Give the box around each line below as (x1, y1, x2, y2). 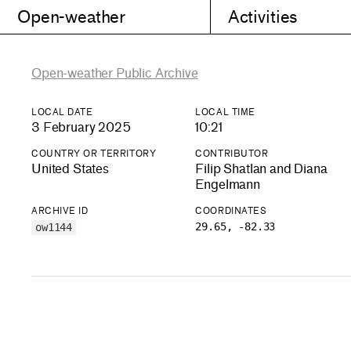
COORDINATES (195, 205, 267, 217)
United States (31, 161, 109, 177)
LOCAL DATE (31, 107, 93, 118)
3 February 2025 (31, 120, 131, 136)
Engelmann (195, 177, 260, 193)
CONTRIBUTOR (195, 148, 269, 160)
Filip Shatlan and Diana (195, 161, 327, 177)
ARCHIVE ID (31, 205, 89, 217)
